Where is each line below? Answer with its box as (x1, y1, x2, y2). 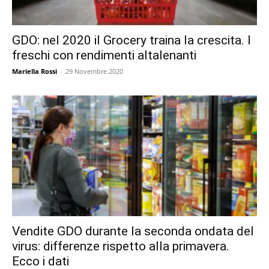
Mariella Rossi (12, 66, 57, 76)
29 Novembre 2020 (65, 66, 123, 76)
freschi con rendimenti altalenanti (12, 47, 196, 62)
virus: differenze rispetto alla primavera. (12, 239, 229, 254)
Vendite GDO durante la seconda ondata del (12, 224, 254, 239)
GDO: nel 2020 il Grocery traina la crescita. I (12, 32, 251, 47)
